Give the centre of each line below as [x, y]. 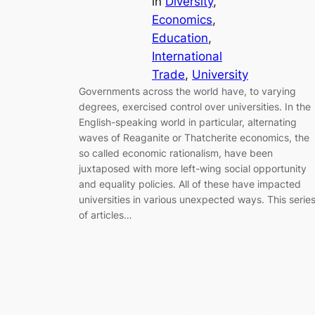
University [220, 75]
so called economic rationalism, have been [176, 153]
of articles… [105, 215]
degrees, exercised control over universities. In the [195, 107]
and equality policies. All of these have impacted [190, 184]
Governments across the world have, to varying [187, 91]
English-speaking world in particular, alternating [188, 122]
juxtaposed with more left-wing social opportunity [193, 169]
